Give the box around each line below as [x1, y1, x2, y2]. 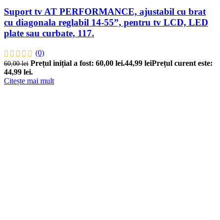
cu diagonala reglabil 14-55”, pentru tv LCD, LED [4, 17, 208, 28]
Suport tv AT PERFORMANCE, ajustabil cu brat [4, 6, 206, 17]
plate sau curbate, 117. [4, 28, 94, 39]
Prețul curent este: [152, 59, 213, 68]
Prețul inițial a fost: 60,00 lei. [30, 59, 125, 68]
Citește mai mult [4, 77, 54, 85]
